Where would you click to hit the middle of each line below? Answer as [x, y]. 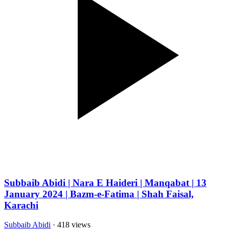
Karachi [21, 205]
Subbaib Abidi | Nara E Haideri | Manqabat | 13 [105, 182]
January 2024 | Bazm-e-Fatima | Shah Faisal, [99, 194]
